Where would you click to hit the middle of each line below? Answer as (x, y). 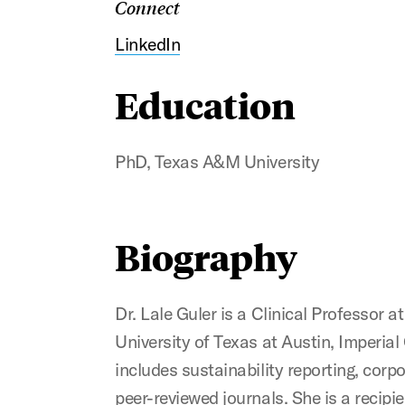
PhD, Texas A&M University (217, 162)
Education (206, 105)
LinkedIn (148, 44)
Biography (207, 256)
